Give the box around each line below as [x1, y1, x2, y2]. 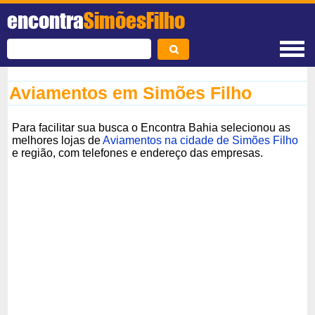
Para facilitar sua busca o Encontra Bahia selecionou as [12, 121, 291, 134]
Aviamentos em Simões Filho [9, 83, 252, 103]
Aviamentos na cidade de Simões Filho [103, 134, 299, 146]
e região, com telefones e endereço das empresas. [12, 146, 264, 159]
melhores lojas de [12, 134, 103, 146]
